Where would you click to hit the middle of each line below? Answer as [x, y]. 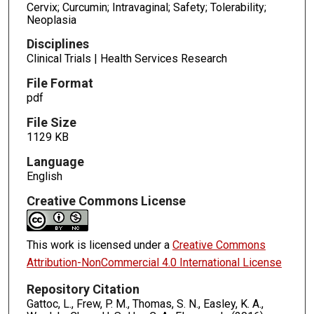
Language [55, 162]
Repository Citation [83, 289]
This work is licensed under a [99, 245]
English [44, 177]
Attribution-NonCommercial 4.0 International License [154, 262]
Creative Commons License [106, 200]
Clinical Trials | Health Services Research [127, 59]
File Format [60, 83]
